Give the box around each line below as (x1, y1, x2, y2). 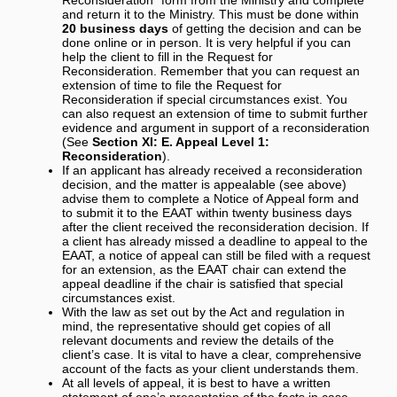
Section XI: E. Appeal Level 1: (92, 134, 269, 149)
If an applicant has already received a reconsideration (62, 162, 362, 177)
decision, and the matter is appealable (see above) (62, 176, 346, 191)
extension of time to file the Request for (62, 77, 282, 92)
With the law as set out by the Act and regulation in (62, 304, 345, 319)
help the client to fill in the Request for (62, 49, 273, 64)
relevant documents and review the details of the (62, 332, 334, 347)
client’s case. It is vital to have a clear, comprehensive (62, 346, 362, 362)
